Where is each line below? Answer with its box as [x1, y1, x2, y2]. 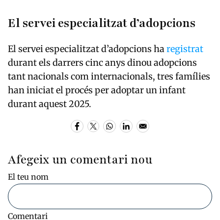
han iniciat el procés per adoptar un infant [8, 84, 186, 96]
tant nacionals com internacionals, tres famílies [8, 70, 210, 82]
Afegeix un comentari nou [8, 152, 152, 168]
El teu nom [8, 172, 49, 182]
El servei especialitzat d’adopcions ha [8, 43, 166, 55]
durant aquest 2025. [8, 98, 91, 110]
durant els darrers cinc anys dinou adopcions [8, 56, 197, 68]
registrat [166, 43, 203, 55]
